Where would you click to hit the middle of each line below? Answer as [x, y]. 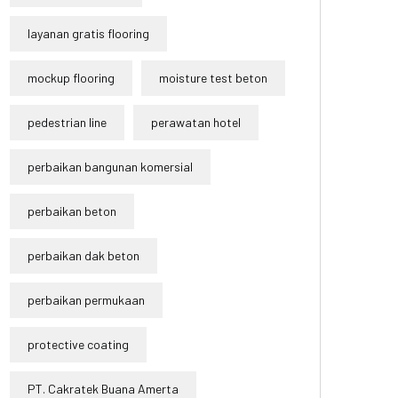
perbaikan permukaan [86, 300]
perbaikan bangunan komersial [110, 167]
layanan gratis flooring [88, 34]
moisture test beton [213, 78]
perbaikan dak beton [84, 256]
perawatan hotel [196, 123]
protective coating [78, 345]
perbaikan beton [72, 211]
